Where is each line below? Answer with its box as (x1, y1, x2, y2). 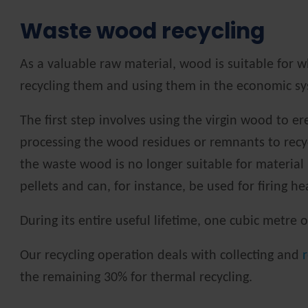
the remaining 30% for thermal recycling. (20, 271, 253, 285)
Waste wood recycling (20, 16, 265, 46)
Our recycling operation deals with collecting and (20, 249, 303, 263)
